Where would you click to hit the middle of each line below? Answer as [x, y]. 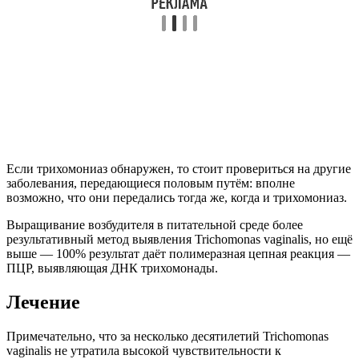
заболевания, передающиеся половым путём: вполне [151, 183]
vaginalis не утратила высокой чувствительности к [144, 350]
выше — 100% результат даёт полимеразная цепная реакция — [178, 253]
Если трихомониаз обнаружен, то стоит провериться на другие [179, 168]
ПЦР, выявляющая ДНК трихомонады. [112, 268]
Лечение [43, 302]
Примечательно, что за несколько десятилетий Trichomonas [167, 336]
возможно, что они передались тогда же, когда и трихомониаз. [177, 197]
